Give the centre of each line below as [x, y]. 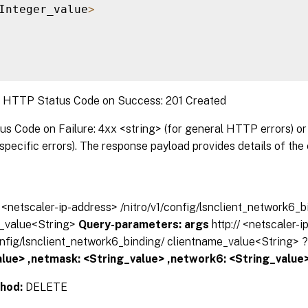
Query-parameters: [131, 224]
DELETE [46, 287]
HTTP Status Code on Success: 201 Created [114, 100]
